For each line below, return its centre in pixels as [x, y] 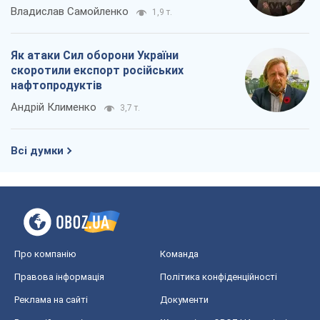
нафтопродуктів [56, 86]
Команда [179, 254]
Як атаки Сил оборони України [95, 56]
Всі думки [37, 151]
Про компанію [45, 254]
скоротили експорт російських [97, 71]
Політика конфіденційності [219, 277]
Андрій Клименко [54, 107]
